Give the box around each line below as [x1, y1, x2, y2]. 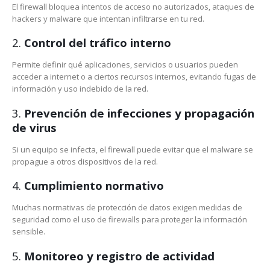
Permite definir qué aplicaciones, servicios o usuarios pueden [12, 59, 238, 71]
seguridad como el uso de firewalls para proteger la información [12, 214, 247, 225]
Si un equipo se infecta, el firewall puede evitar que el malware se [12, 143, 253, 155]
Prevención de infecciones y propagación [24, 105, 254, 121]
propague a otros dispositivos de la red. [12, 155, 158, 167]
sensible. [12, 226, 45, 237]
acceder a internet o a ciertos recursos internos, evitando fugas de [12, 71, 256, 83]
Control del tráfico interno [24, 35, 171, 51]
